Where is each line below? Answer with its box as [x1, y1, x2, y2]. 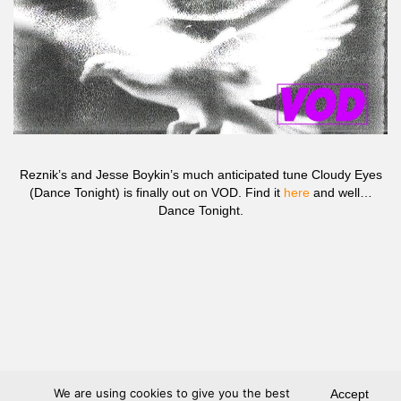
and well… [309, 185, 372, 200]
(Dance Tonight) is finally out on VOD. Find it [29, 185, 284, 200]
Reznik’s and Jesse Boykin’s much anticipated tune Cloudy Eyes [19, 167, 382, 182]
